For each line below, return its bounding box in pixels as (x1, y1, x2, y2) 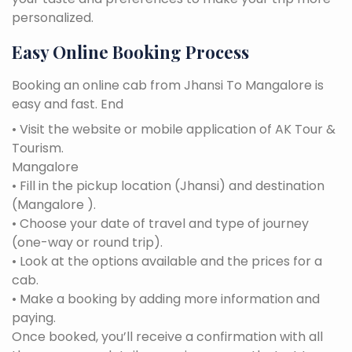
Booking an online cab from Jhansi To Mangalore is (12, 75, 324, 94)
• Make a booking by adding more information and (12, 289, 320, 308)
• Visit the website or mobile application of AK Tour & (12, 119, 335, 138)
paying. (12, 308, 56, 327)
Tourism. (12, 138, 64, 157)
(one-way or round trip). (12, 233, 163, 251)
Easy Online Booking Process (12, 39, 249, 64)
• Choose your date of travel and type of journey (12, 214, 309, 233)
